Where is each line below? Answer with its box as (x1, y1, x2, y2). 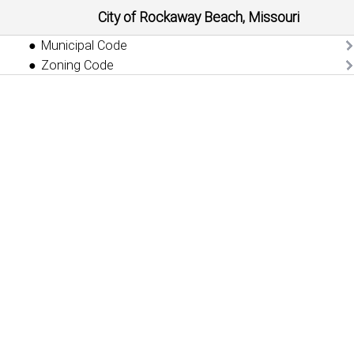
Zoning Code (41, 58, 114, 73)
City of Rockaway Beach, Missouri (98, 9, 299, 25)
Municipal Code (41, 38, 127, 53)
